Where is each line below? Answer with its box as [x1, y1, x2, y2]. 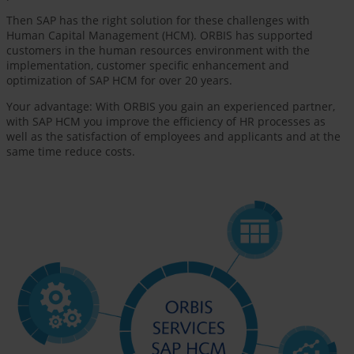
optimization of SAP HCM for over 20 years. [6, 73, 232, 88]
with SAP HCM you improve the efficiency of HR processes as [6, 114, 326, 130]
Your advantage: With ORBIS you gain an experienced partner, [6, 99, 335, 115]
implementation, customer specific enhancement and [6, 58, 289, 73]
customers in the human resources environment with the [6, 43, 310, 58]
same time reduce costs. [6, 144, 135, 160]
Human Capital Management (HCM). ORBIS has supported [6, 28, 313, 43]
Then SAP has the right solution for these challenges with [6, 13, 310, 28]
